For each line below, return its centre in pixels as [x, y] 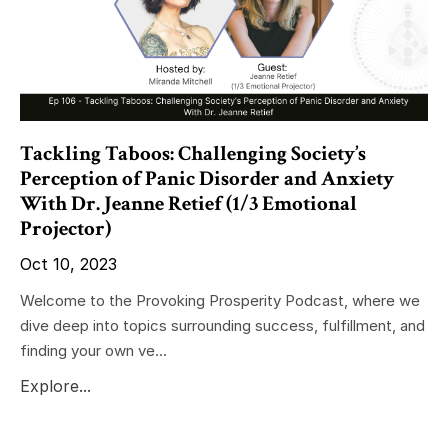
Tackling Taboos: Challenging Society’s [193, 153]
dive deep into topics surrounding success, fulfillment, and [222, 325]
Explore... [55, 385]
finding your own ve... [93, 350]
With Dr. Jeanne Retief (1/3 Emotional [188, 203]
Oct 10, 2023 [68, 263]
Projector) [65, 228]
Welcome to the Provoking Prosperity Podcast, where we [220, 300]
